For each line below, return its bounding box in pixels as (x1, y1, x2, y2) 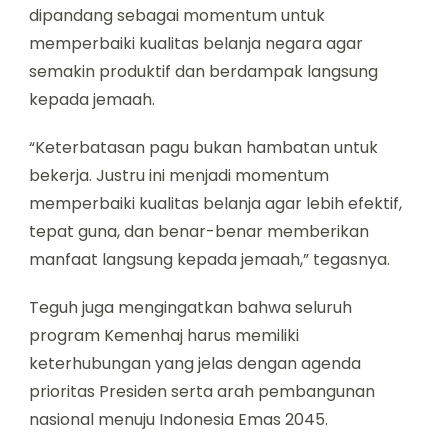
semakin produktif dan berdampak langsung (29, 60, 378, 84)
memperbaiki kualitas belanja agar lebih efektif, (29, 192, 402, 216)
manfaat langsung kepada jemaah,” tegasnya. (29, 248, 390, 272)
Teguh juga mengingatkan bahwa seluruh (29, 296, 352, 320)
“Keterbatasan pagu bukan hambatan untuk (29, 136, 378, 160)
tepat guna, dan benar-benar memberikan (29, 220, 369, 244)
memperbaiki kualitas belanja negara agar (29, 32, 363, 56)
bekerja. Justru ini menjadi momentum (29, 164, 329, 188)
